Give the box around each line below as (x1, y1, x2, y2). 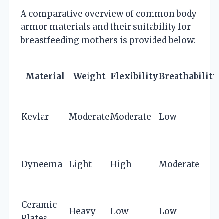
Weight (73, 70, 106, 82)
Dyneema (22, 158, 62, 170)
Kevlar (22, 111, 49, 122)
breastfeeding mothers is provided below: (21, 34, 196, 45)
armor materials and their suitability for (21, 21, 191, 32)
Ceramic (22, 199, 57, 210)
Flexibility (110, 70, 158, 82)
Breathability (159, 70, 218, 82)
